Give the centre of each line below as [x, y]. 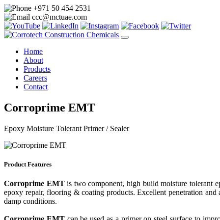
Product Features [28, 164]
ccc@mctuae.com [59, 17]
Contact [36, 87]
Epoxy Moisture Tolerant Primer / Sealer [67, 128]
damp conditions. [30, 201]
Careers [35, 78]
